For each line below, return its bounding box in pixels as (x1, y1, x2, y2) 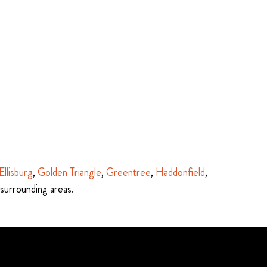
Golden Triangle (38, 164, 101, 180)
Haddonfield (156, 164, 205, 180)
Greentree (106, 164, 151, 180)
